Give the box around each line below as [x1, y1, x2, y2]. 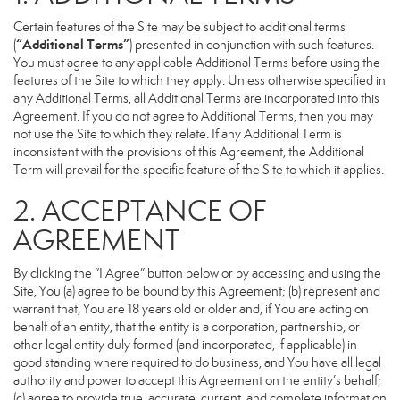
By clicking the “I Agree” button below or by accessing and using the [13, 265, 381, 281]
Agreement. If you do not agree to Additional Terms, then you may [13, 108, 373, 124]
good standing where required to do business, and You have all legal [13, 354, 381, 371]
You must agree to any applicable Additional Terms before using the [13, 54, 380, 71]
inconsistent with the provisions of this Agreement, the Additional [13, 144, 364, 160]
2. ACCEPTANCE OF [13, 193, 266, 229]
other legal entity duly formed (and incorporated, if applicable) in [13, 337, 357, 353]
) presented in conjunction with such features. [129, 37, 374, 53]
